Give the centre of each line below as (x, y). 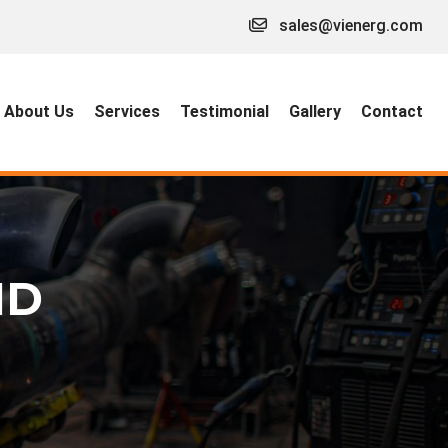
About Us (39, 112)
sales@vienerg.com (351, 25)
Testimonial (224, 112)
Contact (392, 112)
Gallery (315, 112)
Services (127, 112)
